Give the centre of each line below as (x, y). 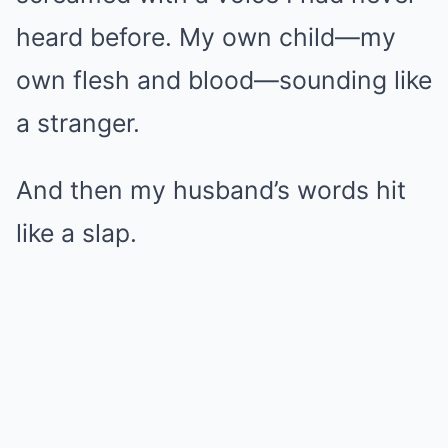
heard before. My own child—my (206, 36)
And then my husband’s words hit (211, 189)
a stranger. (78, 122)
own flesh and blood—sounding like (224, 79)
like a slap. (76, 232)
